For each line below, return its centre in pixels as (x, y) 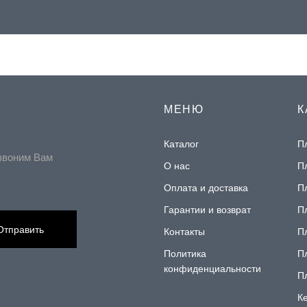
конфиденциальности (212, 269)
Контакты (184, 232)
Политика (185, 254)
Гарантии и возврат (207, 210)
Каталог (181, 144)
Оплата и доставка (206, 188)
